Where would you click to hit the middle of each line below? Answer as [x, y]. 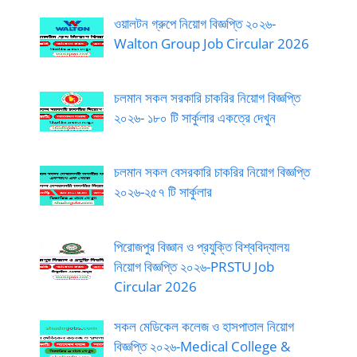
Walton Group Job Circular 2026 [211, 43]
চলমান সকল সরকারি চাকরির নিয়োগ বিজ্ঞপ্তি [207, 97]
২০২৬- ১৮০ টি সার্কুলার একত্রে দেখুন [194, 117]
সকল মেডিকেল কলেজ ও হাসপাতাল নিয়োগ [204, 327]
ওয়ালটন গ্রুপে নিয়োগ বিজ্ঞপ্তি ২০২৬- [194, 23]
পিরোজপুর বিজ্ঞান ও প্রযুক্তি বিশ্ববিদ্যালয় [201, 246]
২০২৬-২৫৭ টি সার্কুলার [163, 192]
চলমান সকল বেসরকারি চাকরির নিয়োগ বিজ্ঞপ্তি [212, 172]
